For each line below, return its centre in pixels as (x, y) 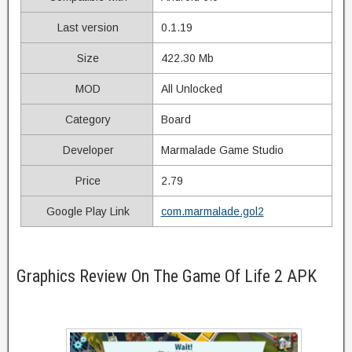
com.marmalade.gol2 (212, 211)
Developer (86, 150)
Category (86, 119)
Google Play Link (86, 211)
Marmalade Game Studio (222, 150)
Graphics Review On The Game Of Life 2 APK (167, 276)
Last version (86, 27)
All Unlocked (191, 88)
